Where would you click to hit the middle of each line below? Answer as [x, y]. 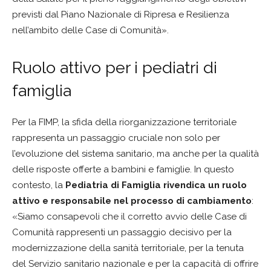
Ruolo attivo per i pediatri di [115, 67]
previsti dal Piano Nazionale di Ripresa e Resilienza [121, 15]
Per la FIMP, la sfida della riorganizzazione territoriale [124, 122]
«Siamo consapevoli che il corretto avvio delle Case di [129, 217]
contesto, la [39, 185]
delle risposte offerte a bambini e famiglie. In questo [123, 169]
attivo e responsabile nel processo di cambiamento [132, 201]
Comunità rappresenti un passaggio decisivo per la [122, 232]
